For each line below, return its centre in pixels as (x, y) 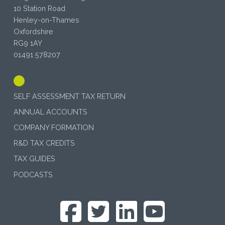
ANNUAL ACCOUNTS (50, 111)
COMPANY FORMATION (53, 127)
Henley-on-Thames (46, 20)
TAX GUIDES (34, 159)
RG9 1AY (28, 43)
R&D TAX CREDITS (44, 143)
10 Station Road (39, 8)
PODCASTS (33, 174)
